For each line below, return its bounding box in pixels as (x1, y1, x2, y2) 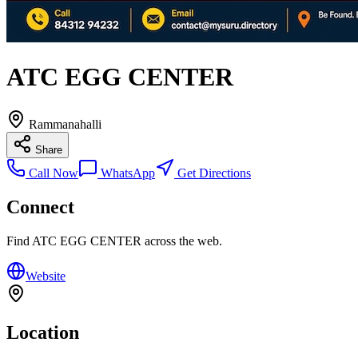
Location (6, 321, 79, 343)
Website (26, 268, 66, 283)
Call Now (26, 165, 78, 180)
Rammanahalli (29, 117, 101, 131)
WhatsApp (97, 165, 155, 180)
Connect (6, 196, 74, 217)
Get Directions (174, 165, 251, 180)
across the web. (141, 233, 222, 248)
